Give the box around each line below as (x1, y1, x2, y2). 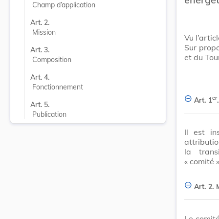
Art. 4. (30, 73, 49, 82)
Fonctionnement (32, 83, 83, 91)
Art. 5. (30, 100, 49, 109)
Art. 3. (30, 45, 49, 54)
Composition (32, 55, 71, 64)
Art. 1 (194, 95, 212, 105)
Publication (32, 110, 66, 119)
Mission (32, 28, 56, 37)
